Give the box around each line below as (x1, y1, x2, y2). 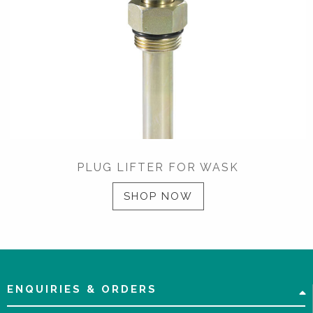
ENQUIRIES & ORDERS (7, 282, 157, 296)
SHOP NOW (123, 190, 193, 203)
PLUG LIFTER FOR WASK (77, 161, 239, 174)
